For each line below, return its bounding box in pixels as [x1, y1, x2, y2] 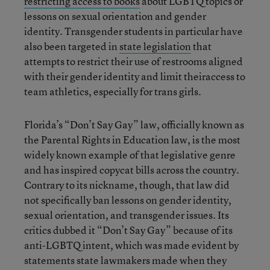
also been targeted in [24, 39, 119, 53]
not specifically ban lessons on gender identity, [24, 192, 231, 207]
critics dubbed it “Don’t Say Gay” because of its [24, 222, 233, 237]
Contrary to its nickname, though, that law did [24, 177, 230, 192]
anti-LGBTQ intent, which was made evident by [24, 237, 239, 252]
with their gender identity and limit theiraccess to [24, 69, 245, 83]
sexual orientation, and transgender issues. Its [24, 207, 229, 222]
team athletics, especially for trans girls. [24, 84, 201, 98]
